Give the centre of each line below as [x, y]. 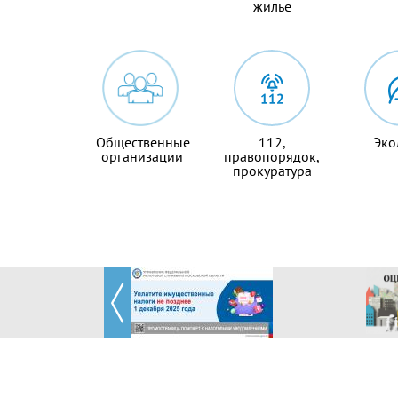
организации [143, 157]
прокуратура [272, 171]
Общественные [143, 143]
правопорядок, [272, 157]
